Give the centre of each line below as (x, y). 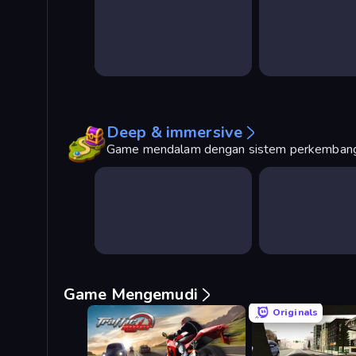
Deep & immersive (175, 133)
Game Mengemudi (131, 295)
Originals (295, 313)
